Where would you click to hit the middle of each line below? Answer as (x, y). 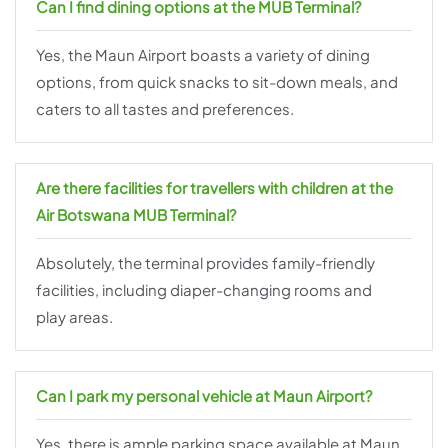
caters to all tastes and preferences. (165, 109)
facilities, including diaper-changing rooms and (204, 290)
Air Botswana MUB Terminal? (136, 215)
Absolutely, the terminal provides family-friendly (205, 263)
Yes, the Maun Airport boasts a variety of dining (203, 55)
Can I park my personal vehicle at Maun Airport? (204, 396)
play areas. (74, 317)
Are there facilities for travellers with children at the (214, 188)
